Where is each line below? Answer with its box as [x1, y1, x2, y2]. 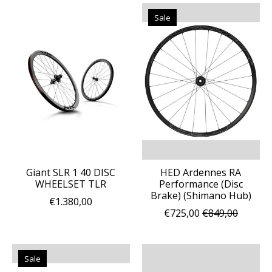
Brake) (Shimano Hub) [150, 188, 251, 202]
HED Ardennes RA [160, 165, 242, 179]
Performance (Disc [158, 177, 243, 191]
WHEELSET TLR [35, 177, 107, 191]
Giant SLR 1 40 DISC [26, 165, 116, 179]
